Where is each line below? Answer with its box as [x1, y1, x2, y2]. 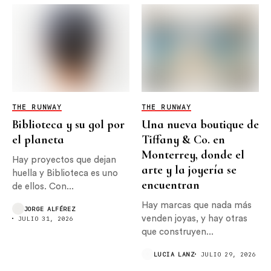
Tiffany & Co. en [142, 132, 225, 148]
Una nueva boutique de [142, 117, 259, 132]
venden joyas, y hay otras [142, 214, 247, 224]
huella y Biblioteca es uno [12, 169, 118, 178]
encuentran [142, 178, 200, 193]
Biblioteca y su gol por [12, 117, 125, 132]
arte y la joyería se [142, 163, 237, 178]
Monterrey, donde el [142, 148, 244, 163]
